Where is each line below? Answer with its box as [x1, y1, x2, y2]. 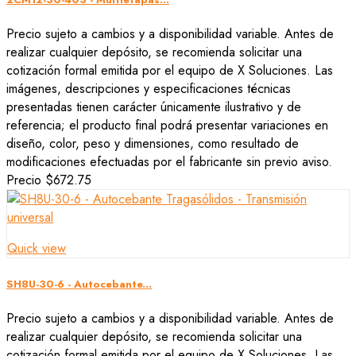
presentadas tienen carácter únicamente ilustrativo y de [6, 98, 301, 117]
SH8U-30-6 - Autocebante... [6, 276, 152, 292]
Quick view [7, 239, 66, 258]
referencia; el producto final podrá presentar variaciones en [6, 116, 328, 135]
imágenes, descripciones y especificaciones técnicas [6, 79, 291, 99]
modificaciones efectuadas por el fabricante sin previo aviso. [6, 153, 332, 172]
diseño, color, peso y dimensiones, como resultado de [6, 134, 299, 153]
